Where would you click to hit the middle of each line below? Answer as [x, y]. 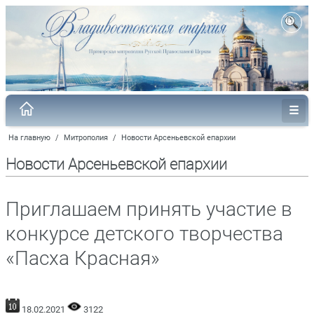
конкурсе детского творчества [144, 233]
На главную [29, 137]
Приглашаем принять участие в [149, 209]
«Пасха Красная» [83, 258]
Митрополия [86, 137]
